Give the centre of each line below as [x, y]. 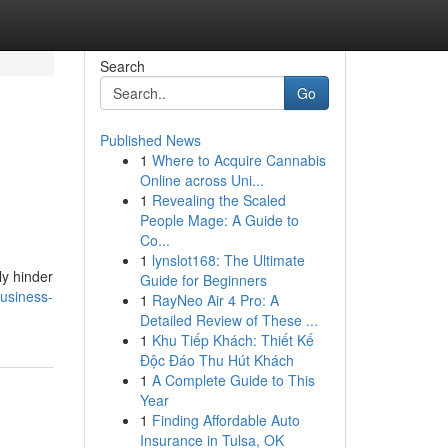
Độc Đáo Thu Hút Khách [216, 360]
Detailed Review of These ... [228, 320]
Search [122, 66]
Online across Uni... [201, 180]
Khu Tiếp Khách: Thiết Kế [232, 340]
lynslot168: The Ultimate [228, 260]
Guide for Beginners [203, 280]
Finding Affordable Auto [225, 420]
